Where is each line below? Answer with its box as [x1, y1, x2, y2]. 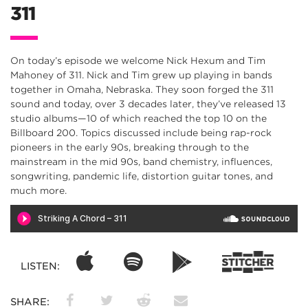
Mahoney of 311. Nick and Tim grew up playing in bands [10, 69, 272, 81]
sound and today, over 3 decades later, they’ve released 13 [10, 98, 286, 110]
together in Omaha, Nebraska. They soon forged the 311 [10, 84, 274, 96]
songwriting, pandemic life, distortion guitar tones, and [10, 170, 273, 182]
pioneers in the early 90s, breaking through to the [10, 142, 249, 153]
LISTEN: [20, 261, 63, 272]
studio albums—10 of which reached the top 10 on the [10, 113, 267, 124]
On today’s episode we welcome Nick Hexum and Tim [10, 55, 265, 67]
